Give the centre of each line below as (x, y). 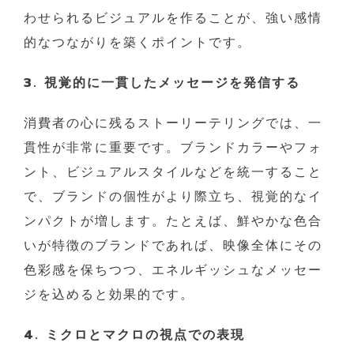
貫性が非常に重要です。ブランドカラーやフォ (173, 147)
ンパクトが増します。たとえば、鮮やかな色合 (173, 221)
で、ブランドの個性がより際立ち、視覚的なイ (173, 196)
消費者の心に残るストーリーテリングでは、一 (173, 123)
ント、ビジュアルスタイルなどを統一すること (173, 172)
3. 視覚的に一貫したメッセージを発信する (162, 83)
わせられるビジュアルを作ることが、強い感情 (173, 18)
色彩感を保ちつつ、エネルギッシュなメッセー (173, 270)
